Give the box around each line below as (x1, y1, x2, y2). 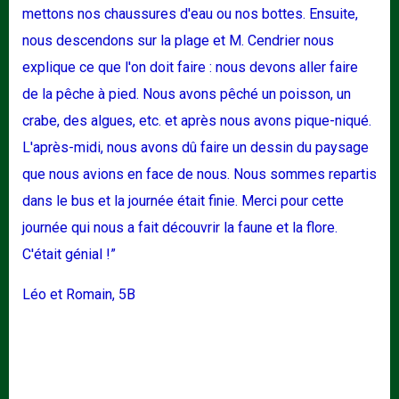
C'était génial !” (22, 246, 116, 264)
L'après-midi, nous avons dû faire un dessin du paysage (22, 139, 369, 157)
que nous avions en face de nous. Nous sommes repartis (22, 166, 377, 183)
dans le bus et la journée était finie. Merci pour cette (22, 192, 344, 210)
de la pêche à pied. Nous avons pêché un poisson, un (22, 85, 351, 103)
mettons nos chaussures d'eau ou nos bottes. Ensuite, (22, 5, 358, 23)
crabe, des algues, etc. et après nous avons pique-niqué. (22, 112, 371, 130)
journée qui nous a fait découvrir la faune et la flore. (22, 219, 338, 237)
